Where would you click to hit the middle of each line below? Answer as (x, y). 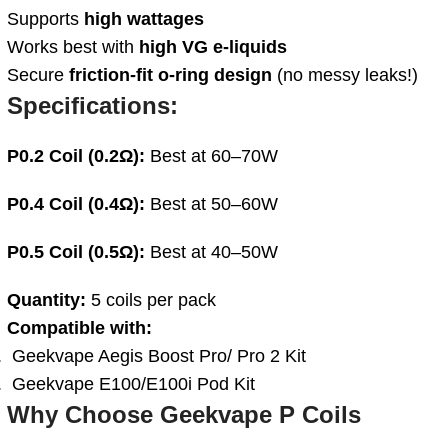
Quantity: (49, 299)
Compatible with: (82, 327)
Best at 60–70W (211, 155)
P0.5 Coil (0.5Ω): (76, 251)
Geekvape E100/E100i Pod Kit (131, 383)
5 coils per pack (153, 299)
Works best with (73, 46)
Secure (38, 74)
